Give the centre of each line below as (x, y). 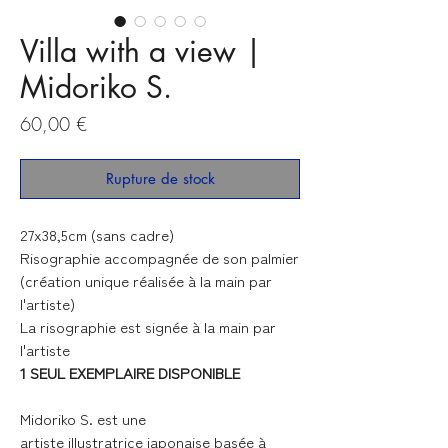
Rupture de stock (160, 179)
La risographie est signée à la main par (148, 327)
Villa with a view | (141, 51)
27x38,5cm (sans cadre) (99, 235)
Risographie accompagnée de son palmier (159, 258)
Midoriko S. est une (83, 419)
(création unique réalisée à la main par (146, 281)
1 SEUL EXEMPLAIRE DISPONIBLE (130, 373)
